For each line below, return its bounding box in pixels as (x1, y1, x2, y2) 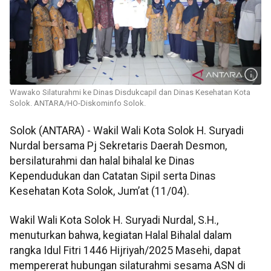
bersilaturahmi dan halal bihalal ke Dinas (10, 155, 195, 168)
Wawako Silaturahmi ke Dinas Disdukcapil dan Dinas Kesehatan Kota (10, 88, 250, 97)
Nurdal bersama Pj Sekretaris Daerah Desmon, (10, 140, 227, 152)
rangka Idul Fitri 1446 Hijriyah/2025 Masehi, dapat (10, 244, 241, 256)
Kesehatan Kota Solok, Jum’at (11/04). (10, 185, 189, 198)
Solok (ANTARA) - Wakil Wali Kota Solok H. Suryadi (10, 125, 244, 137)
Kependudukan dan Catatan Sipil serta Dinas (10, 170, 216, 183)
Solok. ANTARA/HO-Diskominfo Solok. (10, 99, 146, 108)
